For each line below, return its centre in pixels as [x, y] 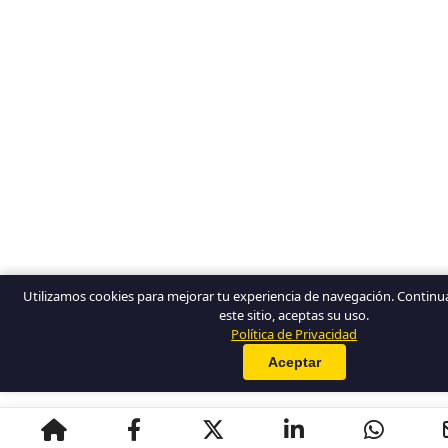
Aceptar [294, 362]
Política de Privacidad [294, 334]
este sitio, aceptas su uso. [294, 315]
